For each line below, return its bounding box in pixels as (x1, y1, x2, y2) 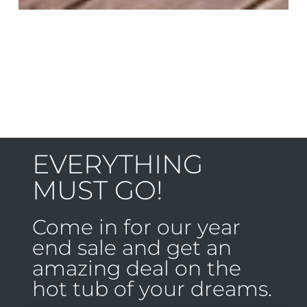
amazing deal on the (32, 255, 241, 281)
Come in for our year (32, 214, 241, 240)
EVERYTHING (32, 147, 203, 180)
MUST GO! (32, 173, 163, 206)
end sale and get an (32, 234, 232, 260)
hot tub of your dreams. (32, 275, 272, 302)
